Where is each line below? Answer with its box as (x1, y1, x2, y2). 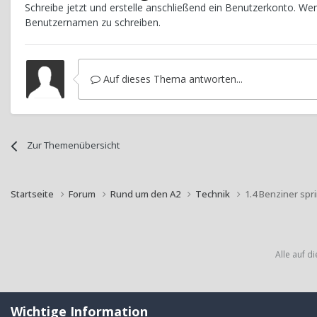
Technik (195, 187, 232, 200)
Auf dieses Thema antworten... (100, 72, 243, 86)
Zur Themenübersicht (27, 139, 120, 152)
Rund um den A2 (110, 187, 183, 200)
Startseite (11, 187, 56, 200)
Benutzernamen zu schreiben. (25, 16, 161, 30)
